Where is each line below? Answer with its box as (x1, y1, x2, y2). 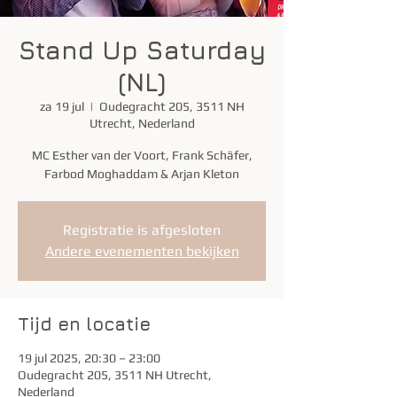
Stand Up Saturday (18, 35, 266, 65)
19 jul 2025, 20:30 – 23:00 (18, 351, 160, 365)
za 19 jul (39, 99, 84, 113)
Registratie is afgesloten (63, 222, 221, 238)
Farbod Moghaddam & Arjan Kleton (44, 167, 239, 181)
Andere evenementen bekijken (44, 243, 239, 260)
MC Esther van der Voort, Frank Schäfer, (31, 148, 253, 162)
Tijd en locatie (18, 314, 151, 334)
